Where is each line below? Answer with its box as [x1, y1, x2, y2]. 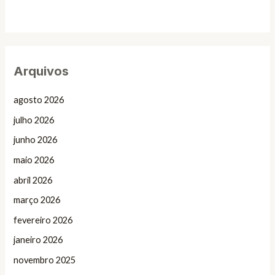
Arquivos [14, 63, 69, 79]
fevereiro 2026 [14, 214, 73, 225]
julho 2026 [14, 114, 55, 125]
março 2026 [14, 195, 61, 206]
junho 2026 [14, 134, 58, 145]
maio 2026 [14, 154, 55, 165]
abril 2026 [14, 174, 53, 185]
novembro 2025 [14, 255, 76, 266]
